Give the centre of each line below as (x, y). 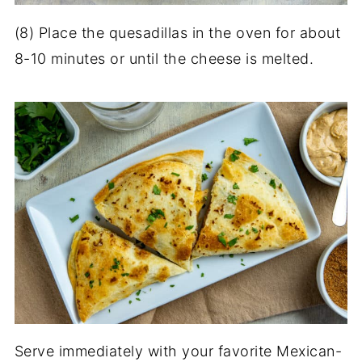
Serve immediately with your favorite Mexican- (178, 351)
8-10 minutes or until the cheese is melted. (164, 58)
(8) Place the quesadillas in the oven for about (177, 32)
